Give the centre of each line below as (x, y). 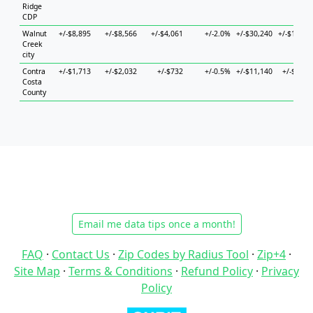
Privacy (280, 271)
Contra (34, 71)
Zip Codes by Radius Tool (183, 254)
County (34, 92)
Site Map (37, 271)
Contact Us (81, 254)
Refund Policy (217, 271)
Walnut (35, 34)
